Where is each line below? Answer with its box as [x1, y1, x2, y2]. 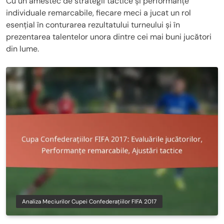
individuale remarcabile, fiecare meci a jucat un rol [6, 7, 191, 18]
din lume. [6, 43, 39, 54]
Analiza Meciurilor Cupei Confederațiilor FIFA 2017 [22, 197, 156, 205]
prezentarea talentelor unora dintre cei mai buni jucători [6, 31, 211, 42]
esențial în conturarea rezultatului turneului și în [6, 19, 180, 30]
